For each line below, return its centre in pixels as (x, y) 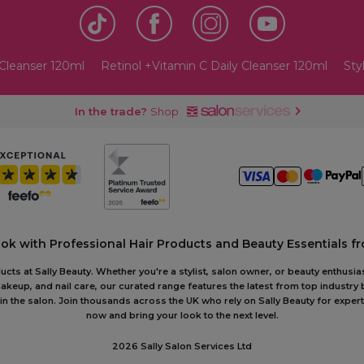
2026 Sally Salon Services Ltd (182, 346)
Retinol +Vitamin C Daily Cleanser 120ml (214, 65)
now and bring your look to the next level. (182, 315)
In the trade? (110, 111)
